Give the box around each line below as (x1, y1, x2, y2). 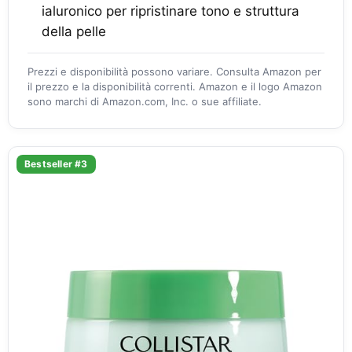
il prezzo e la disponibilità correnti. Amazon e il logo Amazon (27, 80, 322, 93)
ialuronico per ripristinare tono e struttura (42, 3, 299, 19)
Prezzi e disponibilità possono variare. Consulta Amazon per (27, 65, 321, 78)
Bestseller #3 (24, 158, 88, 170)
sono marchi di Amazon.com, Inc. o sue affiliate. (27, 95, 262, 108)
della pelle (42, 24, 106, 39)
